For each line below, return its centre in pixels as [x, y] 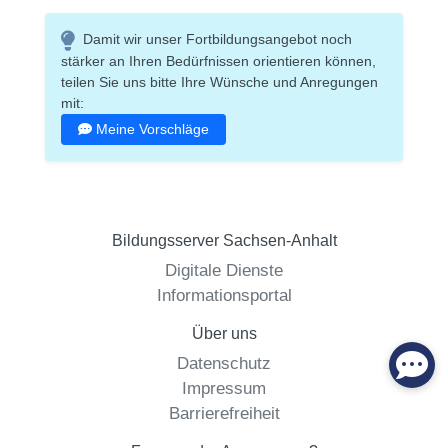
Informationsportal [224, 294]
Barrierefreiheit [224, 412]
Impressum [224, 387]
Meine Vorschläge [152, 128]
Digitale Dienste [224, 269]
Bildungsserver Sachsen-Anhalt [224, 240]
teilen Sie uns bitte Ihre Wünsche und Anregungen [219, 81]
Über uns [224, 333]
